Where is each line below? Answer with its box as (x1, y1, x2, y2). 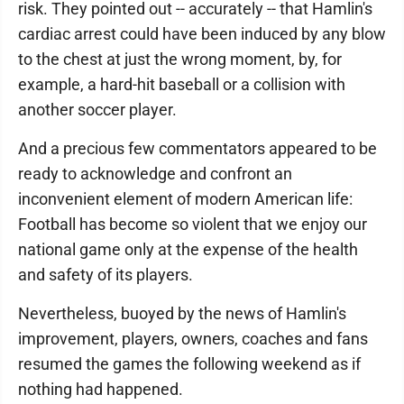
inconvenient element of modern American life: (18, 189, 353, 208)
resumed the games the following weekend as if (18, 354, 361, 373)
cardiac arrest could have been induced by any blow (18, 24, 386, 43)
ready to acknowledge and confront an (18, 164, 292, 183)
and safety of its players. (18, 265, 193, 284)
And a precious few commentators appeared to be (18, 139, 377, 158)
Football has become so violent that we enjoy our (18, 215, 367, 234)
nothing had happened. (18, 380, 183, 399)
